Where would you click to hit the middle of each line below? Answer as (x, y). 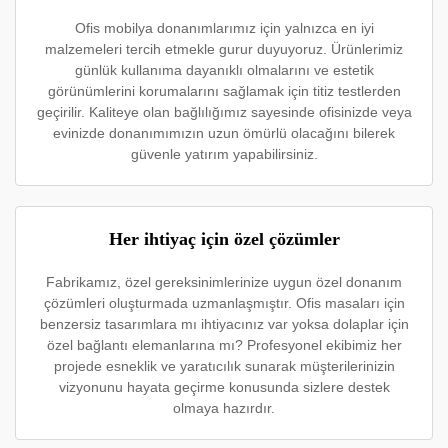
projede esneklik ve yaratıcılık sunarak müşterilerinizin (224, 366)
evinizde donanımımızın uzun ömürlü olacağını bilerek (224, 133)
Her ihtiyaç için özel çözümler (224, 239)
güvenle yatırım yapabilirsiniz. (224, 154)
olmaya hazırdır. (224, 408)
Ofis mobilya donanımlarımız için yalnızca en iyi (224, 28)
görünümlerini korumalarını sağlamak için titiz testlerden (224, 91)
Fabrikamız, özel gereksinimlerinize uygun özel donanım (224, 282)
